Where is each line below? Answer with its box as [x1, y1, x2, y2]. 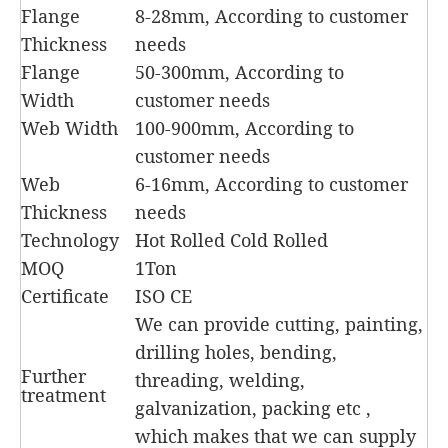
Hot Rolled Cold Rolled [135, 228, 328, 253]
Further [21, 364, 86, 389]
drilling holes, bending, [135, 340, 337, 365]
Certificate [21, 284, 109, 309]
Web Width [21, 116, 118, 141]
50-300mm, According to [135, 60, 344, 85]
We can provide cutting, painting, [135, 312, 423, 337]
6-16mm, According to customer [135, 172, 408, 197]
